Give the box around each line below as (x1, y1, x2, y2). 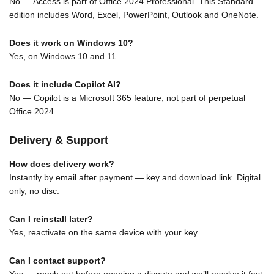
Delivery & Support (9, 133, 108, 146)
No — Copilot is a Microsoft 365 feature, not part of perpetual (9, 92, 245, 103)
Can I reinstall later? (9, 214, 93, 224)
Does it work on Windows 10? (9, 38, 133, 48)
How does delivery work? (9, 159, 114, 169)
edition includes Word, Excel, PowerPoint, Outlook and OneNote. (9, 10, 259, 20)
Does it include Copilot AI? (9, 79, 121, 89)
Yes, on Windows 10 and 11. (9, 51, 119, 62)
